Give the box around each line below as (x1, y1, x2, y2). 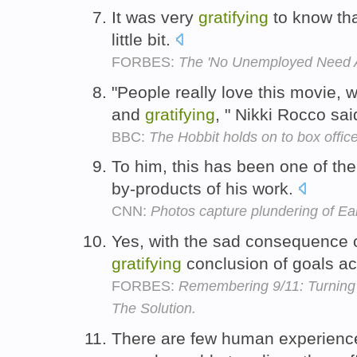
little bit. (112, 29, 175, 49)
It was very (112, 7, 198, 26)
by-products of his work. (112, 179, 298, 198)
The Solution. (112, 300, 196, 317)
